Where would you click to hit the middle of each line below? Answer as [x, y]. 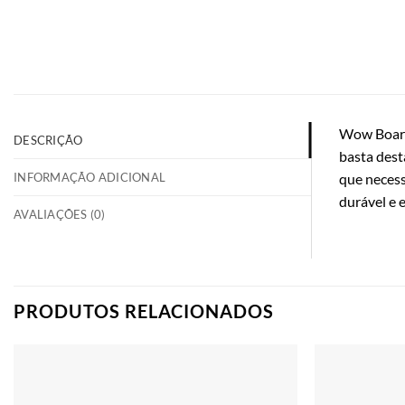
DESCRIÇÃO [48, 141]
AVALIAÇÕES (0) [60, 215]
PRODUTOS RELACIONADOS [144, 311]
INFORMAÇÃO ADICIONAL [90, 178]
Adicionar [260, 394]
